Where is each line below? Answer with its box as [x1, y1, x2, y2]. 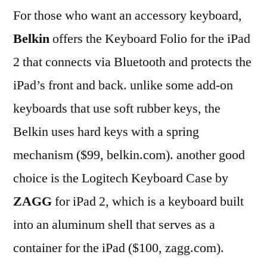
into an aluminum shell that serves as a [13, 216, 215, 233]
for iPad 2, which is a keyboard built [52, 193, 244, 210]
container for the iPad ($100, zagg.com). [13, 239, 224, 256]
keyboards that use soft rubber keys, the [13, 100, 221, 117]
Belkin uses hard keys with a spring [13, 123, 199, 140]
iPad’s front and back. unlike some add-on [13, 76, 233, 94]
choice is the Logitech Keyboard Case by [13, 169, 228, 187]
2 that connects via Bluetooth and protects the [13, 53, 252, 70]
